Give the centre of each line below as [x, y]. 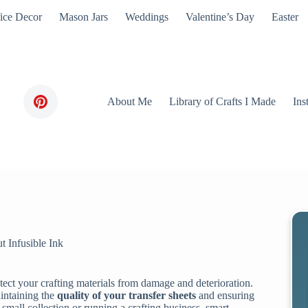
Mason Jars [83, 17]
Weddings [146, 17]
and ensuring [225, 296]
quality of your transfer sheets [126, 296]
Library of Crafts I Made [223, 101]
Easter [285, 17]
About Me [130, 101]
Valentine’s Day [220, 17]
